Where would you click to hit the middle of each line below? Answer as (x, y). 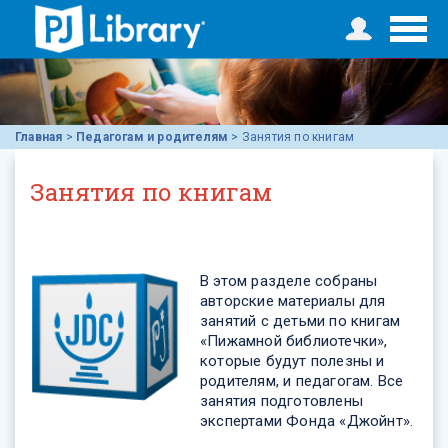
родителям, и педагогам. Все (302, 381)
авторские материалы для (293, 301)
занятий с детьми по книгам (300, 321)
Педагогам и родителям (152, 137)
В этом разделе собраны (289, 281)
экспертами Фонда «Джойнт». (307, 421)
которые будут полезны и (292, 361)
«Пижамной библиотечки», (294, 341)
